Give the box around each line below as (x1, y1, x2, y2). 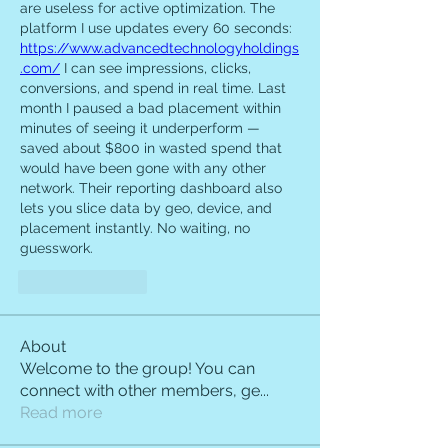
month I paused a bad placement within (20, 100, 281, 116)
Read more (20, 403, 102, 422)
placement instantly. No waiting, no (20, 220, 250, 236)
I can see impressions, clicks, (60, 60, 251, 76)
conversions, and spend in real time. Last (20, 80, 286, 96)
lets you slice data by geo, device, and (20, 200, 272, 216)
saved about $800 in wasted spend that (20, 140, 282, 156)
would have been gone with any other (20, 160, 266, 176)
